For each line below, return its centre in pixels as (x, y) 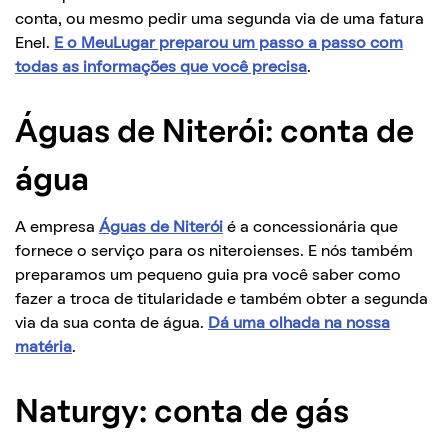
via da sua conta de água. (111, 323)
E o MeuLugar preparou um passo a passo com (228, 43)
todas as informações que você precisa (161, 67)
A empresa (57, 227)
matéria (43, 347)
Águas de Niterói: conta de (214, 133)
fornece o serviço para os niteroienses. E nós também (214, 251)
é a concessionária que (310, 227)
